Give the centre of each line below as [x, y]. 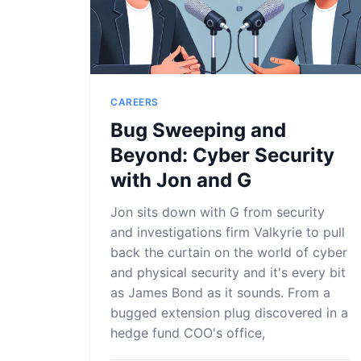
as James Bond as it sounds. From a [220, 293]
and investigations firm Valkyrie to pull [228, 232]
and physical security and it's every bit [228, 272]
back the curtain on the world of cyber [229, 252]
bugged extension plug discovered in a [229, 313]
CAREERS [135, 102]
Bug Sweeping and [198, 130]
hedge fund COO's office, [188, 333]
